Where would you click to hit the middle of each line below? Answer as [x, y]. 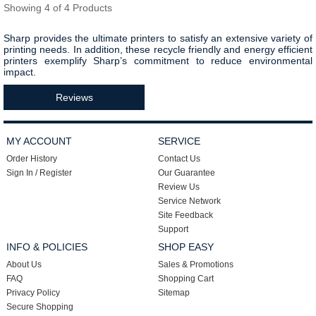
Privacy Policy [34, 293]
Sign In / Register [39, 173]
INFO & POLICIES [47, 247]
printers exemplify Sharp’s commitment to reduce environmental [158, 61]
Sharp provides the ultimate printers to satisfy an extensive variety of [158, 38]
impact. [20, 72]
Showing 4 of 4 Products [58, 8]
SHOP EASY [186, 247]
